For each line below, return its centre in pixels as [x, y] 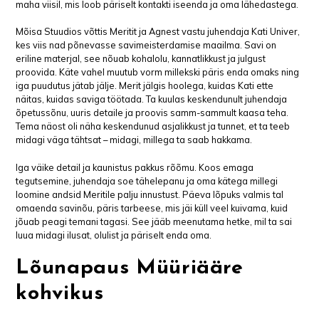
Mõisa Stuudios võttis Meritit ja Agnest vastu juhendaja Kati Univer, [158, 32]
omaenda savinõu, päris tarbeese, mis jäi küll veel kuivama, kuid [152, 208]
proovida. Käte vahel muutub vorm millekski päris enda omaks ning [158, 72]
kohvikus [60, 293]
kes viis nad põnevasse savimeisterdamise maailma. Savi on [146, 45]
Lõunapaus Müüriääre [130, 268]
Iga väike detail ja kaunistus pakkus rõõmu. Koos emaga [135, 167]
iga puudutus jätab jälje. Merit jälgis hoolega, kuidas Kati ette [145, 86]
